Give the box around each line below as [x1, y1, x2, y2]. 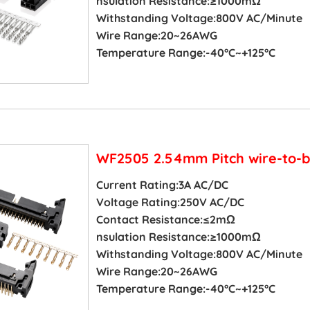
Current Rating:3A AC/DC [95, 178, 228, 192]
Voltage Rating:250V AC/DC [95, 195, 244, 210]
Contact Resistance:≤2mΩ [95, 212, 235, 227]
